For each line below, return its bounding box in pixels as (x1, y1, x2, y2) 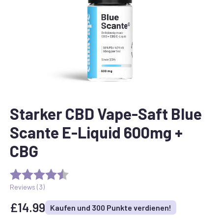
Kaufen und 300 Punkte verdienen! (50, 202, 171, 212)
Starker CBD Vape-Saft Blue (10, 104, 202, 123)
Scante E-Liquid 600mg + (10, 123, 183, 141)
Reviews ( (10, 182, 39, 191)
